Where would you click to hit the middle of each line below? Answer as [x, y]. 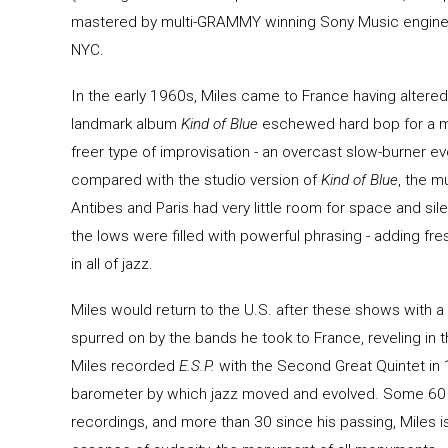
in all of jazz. [111, 264]
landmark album [125, 124]
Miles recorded [122, 366]
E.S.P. [196, 366]
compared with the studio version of [195, 180]
